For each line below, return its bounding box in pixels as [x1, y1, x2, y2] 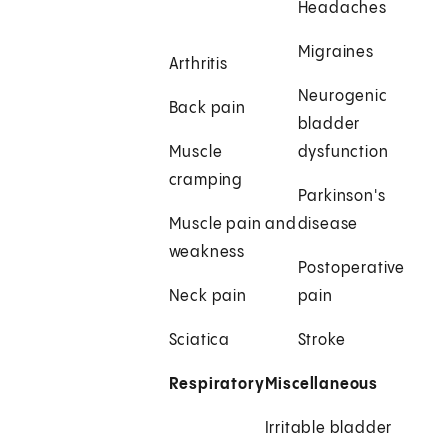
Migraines [297, 44, 374, 62]
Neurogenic [297, 88, 388, 106]
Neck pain [168, 288, 247, 306]
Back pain [168, 100, 246, 118]
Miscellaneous [264, 376, 379, 394]
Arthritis [168, 56, 228, 74]
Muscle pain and [168, 216, 297, 234]
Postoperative [297, 260, 406, 278]
